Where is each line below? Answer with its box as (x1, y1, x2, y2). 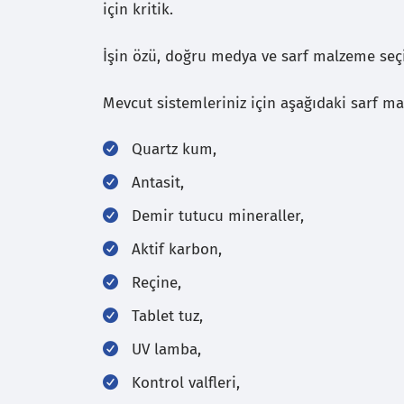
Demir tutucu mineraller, (132, 207, 304, 226)
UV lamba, (132, 340, 201, 360)
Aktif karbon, (132, 240, 222, 260)
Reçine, (132, 273, 181, 293)
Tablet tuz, (132, 307, 203, 326)
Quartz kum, (132, 140, 216, 160)
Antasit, (132, 173, 184, 193)
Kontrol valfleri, (132, 373, 240, 393)
